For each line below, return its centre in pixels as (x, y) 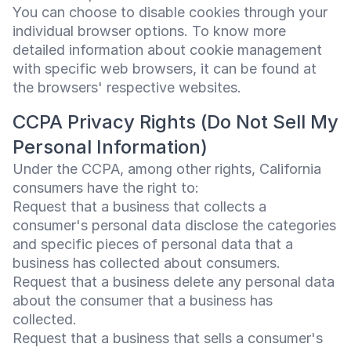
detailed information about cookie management (167, 50)
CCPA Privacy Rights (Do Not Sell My (175, 122)
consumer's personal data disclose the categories (174, 225)
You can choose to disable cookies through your (170, 12)
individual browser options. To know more (149, 31)
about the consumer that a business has (143, 300)
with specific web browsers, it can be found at (165, 69)
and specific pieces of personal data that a (153, 244)
